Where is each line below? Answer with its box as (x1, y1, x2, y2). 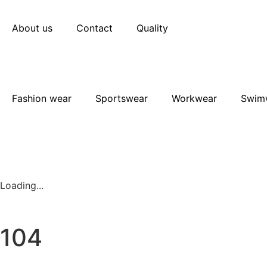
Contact (76, 22, 113, 34)
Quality (136, 22, 168, 34)
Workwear (172, 92, 217, 104)
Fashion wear (12, 92, 72, 104)
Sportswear (95, 92, 148, 104)
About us (12, 22, 52, 34)
